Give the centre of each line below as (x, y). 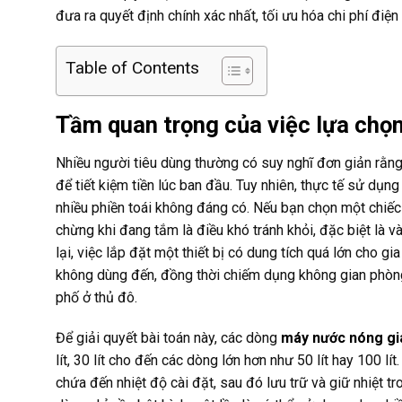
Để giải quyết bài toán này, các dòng (168, 338)
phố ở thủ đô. (96, 297)
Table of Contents (132, 67)
